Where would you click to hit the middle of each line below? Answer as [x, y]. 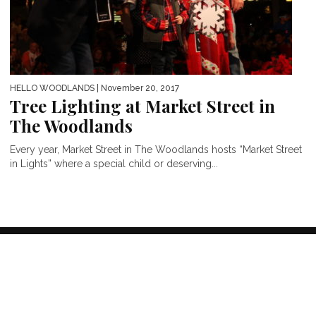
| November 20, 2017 [137, 89]
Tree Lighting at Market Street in [142, 106]
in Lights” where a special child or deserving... [114, 164]
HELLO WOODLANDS [52, 89]
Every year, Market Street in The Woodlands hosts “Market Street [156, 150]
